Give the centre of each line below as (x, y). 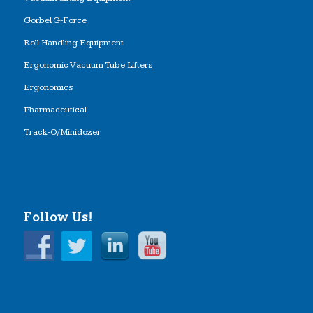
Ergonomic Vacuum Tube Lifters (88, 65)
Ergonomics (48, 87)
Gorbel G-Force (55, 20)
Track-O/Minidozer (62, 132)
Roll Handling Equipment (73, 42)
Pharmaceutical (55, 109)
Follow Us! (58, 217)
